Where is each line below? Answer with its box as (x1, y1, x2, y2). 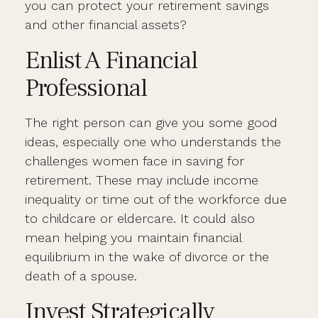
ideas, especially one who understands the (25, 134, 281, 149)
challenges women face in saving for (25, 153, 244, 168)
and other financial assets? (25, 17, 187, 32)
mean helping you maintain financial (25, 230, 241, 245)
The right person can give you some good (25, 115, 278, 130)
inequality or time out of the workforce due (25, 192, 287, 207)
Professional (25, 72, 146, 104)
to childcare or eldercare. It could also (25, 211, 255, 226)
